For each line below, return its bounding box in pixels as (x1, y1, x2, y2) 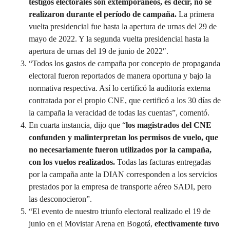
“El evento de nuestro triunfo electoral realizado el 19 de (29, 206, 210, 216)
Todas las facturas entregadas (115, 157, 211, 166)
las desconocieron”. (29, 194, 92, 203)
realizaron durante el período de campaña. (29, 9, 177, 18)
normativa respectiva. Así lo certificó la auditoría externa (29, 83, 210, 92)
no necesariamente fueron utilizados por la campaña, (29, 145, 212, 154)
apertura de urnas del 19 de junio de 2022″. (29, 46, 168, 55)
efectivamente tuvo (155, 219, 219, 228)
